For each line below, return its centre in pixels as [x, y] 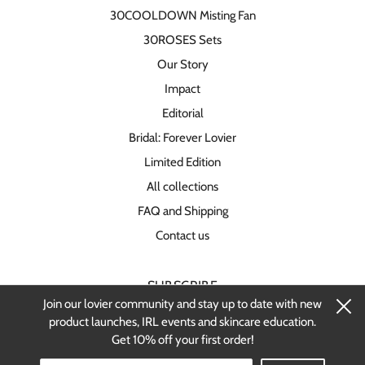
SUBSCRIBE [182, 285]
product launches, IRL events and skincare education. [182, 321]
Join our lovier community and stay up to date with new [182, 303]
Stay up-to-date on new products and [182, 312]
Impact [182, 88]
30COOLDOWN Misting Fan [182, 15]
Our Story [182, 64]
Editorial [182, 113]
